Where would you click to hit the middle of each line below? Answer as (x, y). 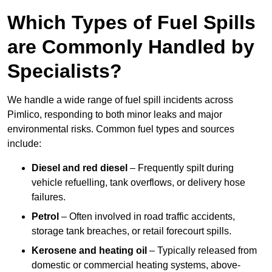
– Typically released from (202, 251)
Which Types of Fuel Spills (131, 23)
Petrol (45, 217)
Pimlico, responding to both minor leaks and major (115, 115)
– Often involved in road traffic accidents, (147, 217)
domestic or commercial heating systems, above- (136, 265)
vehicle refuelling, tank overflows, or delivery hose (138, 183)
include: (24, 144)
